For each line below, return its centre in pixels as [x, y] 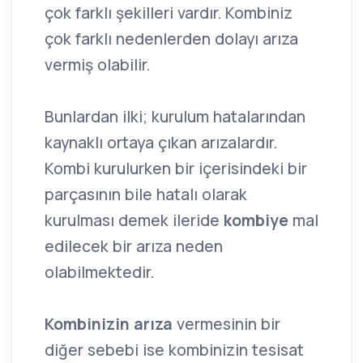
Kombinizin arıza [109, 325]
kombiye [258, 221]
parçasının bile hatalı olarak [146, 195]
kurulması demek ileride [134, 221]
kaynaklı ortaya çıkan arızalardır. [161, 143]
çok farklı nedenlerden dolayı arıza [171, 39]
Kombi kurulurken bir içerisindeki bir [176, 169]
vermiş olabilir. [97, 65]
